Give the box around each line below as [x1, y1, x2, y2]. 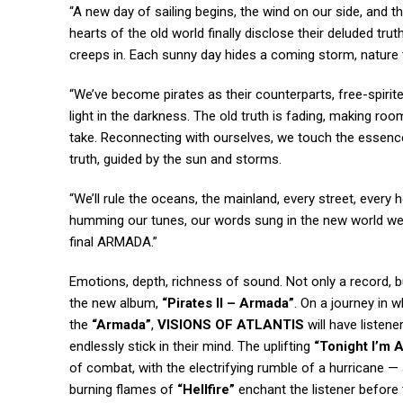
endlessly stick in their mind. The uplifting [69, 338, 314, 355]
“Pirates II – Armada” [162, 295, 294, 312]
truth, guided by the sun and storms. [69, 151, 282, 168]
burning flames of [69, 381, 177, 399]
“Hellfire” [177, 381, 235, 399]
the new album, [69, 295, 162, 312]
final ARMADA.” [69, 234, 157, 251]
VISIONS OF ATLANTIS [157, 317, 304, 334]
